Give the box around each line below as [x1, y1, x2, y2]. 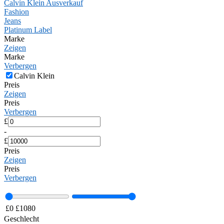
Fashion [4, 7, 29, 16]
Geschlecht [4, 214, 39, 223]
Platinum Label [4, 25, 52, 34]
